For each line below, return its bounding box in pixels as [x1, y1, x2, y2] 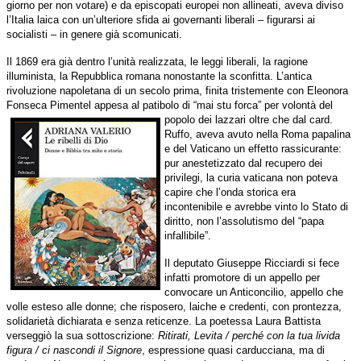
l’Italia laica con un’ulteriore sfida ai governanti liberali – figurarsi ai [6, 14, 315, 27]
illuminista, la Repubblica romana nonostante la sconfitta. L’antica [6, 70, 312, 83]
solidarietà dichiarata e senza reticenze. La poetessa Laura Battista [6, 315, 321, 328]
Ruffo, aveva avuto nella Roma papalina [164, 128, 351, 141]
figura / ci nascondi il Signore [6, 344, 142, 357]
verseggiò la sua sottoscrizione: [6, 330, 158, 342]
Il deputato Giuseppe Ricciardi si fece [164, 257, 339, 270]
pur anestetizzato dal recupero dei [164, 157, 322, 170]
